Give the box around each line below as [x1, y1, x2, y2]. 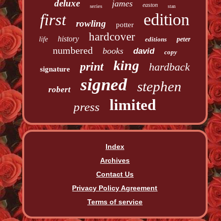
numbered [52, 45, 93, 56]
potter [116, 21, 134, 29]
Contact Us [96, 170, 134, 179]
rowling [76, 18, 107, 29]
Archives [100, 156, 130, 165]
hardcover [89, 31, 136, 43]
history [58, 35, 79, 43]
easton [142, 1, 158, 9]
